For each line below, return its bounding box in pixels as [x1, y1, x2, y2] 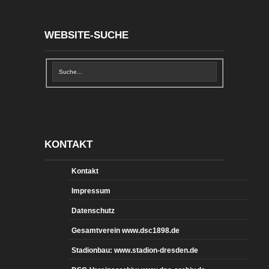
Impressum [71, 186, 110, 195]
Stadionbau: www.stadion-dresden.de [71, 246, 198, 255]
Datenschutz [71, 206, 115, 215]
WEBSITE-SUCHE [44, 29, 128, 41]
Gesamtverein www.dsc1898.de [71, 226, 180, 235]
